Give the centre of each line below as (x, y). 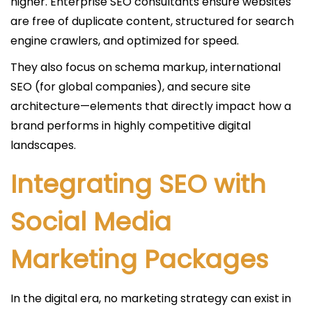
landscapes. (43, 145)
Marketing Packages (139, 259)
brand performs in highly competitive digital (131, 126)
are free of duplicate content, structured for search (152, 21)
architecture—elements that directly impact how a (151, 106)
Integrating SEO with (138, 184)
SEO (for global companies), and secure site (131, 87)
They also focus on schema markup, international (146, 67)
